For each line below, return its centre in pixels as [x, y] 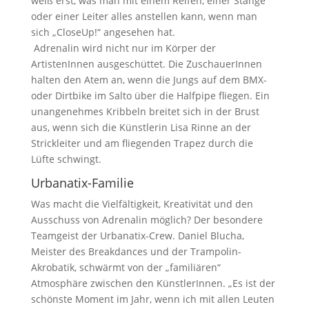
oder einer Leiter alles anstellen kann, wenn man [144, 16]
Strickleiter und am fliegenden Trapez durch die [142, 143]
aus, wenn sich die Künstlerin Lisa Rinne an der [141, 127]
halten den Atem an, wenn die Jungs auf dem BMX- [149, 79]
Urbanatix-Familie [82, 182]
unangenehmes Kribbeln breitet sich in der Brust [145, 111]
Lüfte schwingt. [66, 159]
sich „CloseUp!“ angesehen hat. [106, 32]
